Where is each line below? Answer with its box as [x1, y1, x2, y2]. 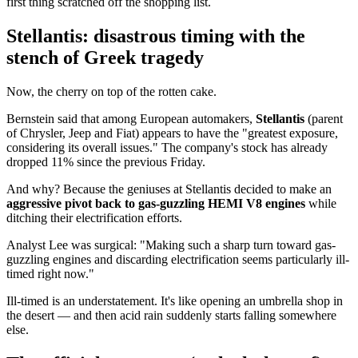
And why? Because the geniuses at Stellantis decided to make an [6, 181, 332, 196]
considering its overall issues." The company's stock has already [6, 140, 328, 154]
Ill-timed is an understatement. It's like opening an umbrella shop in [6, 293, 343, 308]
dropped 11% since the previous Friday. [6, 154, 205, 169]
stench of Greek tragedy [6, 47, 204, 69]
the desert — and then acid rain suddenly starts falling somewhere [6, 308, 336, 322]
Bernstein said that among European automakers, [6, 111, 256, 125]
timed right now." [6, 266, 94, 280]
